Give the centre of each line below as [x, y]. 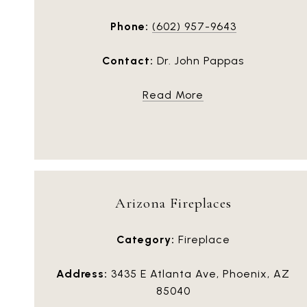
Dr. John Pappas [199, 60]
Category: [145, 239]
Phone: [129, 26]
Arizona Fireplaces [173, 203]
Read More [173, 95]
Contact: [128, 60]
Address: [82, 273]
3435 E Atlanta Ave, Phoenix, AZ [199, 273]
